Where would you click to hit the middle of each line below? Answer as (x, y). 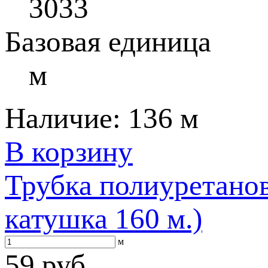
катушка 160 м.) (103, 219)
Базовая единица (108, 42)
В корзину (69, 152)
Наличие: (66, 118)
